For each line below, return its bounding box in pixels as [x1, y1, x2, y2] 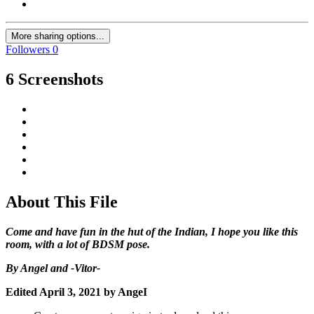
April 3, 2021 [39, 285, 101, 298]
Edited [6, 285, 39, 298]
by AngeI [101, 285, 147, 298]
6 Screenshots [6, 70, 103, 89]
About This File [6, 192, 118, 211]
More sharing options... [11, 31, 104, 42]
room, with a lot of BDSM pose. [6, 238, 153, 250]
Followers [6, 43, 50, 56]
